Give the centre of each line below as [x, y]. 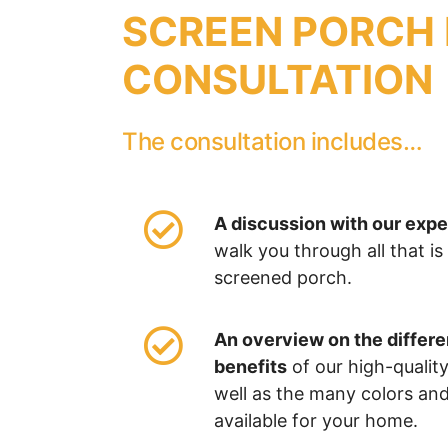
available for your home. [315, 420]
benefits [250, 366]
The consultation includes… [272, 141]
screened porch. [282, 277]
